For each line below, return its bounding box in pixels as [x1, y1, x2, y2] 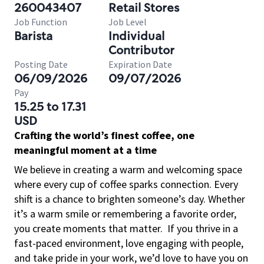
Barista [14, 28, 52, 44]
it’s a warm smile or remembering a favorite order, [14, 207, 236, 220]
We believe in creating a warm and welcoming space [14, 163, 242, 176]
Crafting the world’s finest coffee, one [14, 128, 194, 142]
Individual [108, 28, 164, 44]
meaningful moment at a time [14, 143, 157, 157]
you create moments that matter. [14, 222, 163, 235]
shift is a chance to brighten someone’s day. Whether [14, 192, 245, 206]
